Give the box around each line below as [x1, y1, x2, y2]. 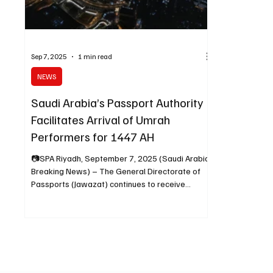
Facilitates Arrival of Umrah [31, 111, 171, 127]
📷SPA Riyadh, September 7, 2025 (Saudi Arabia [31, 152, 210, 163]
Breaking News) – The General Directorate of [31, 165, 93, 176]
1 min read [78, 52, 113, 62]
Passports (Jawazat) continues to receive [31, 178, 186, 189]
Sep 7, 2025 [31, 52, 68, 62]
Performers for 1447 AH [31, 128, 155, 144]
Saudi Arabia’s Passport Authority [31, 94, 204, 110]
